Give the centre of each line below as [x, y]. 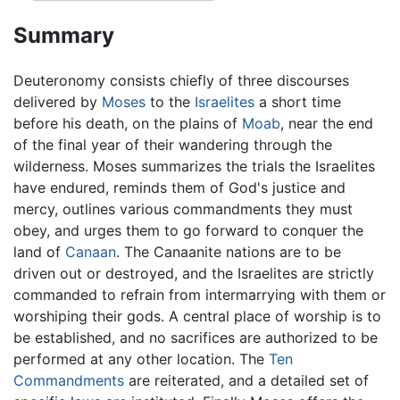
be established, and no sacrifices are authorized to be [196, 337]
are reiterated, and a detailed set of [246, 380]
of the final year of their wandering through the [173, 144]
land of [39, 251]
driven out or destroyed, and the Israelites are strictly [194, 273]
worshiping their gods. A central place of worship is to [197, 316]
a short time [298, 101]
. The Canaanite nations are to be [229, 251]
